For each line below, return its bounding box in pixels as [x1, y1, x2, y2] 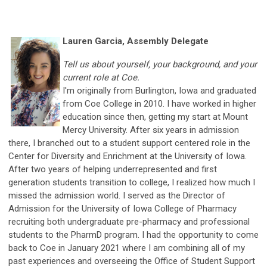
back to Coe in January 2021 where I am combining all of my [8, 242, 245, 253]
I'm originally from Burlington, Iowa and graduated [63, 85, 256, 96]
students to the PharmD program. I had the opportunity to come [8, 229, 259, 240]
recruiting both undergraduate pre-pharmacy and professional [8, 216, 250, 227]
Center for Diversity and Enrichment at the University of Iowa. [8, 150, 247, 162]
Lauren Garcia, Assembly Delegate [63, 35, 209, 46]
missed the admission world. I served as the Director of [8, 190, 225, 201]
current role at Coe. [63, 72, 139, 83]
